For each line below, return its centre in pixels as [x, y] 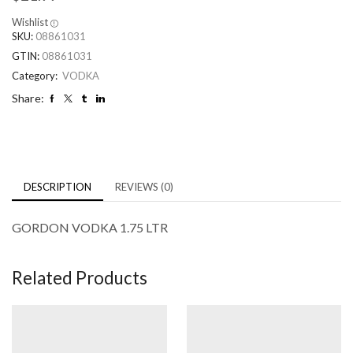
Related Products [80, 277]
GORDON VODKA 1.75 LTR [90, 228]
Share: [28, 98]
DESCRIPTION [58, 187]
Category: [36, 76]
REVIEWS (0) [144, 187]
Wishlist [30, 22]
